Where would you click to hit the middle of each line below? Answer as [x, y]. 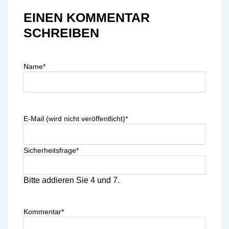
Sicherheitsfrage [50, 150]
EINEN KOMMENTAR [87, 17]
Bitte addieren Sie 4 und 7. [72, 180]
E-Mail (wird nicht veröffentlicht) [74, 118]
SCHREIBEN [61, 32]
